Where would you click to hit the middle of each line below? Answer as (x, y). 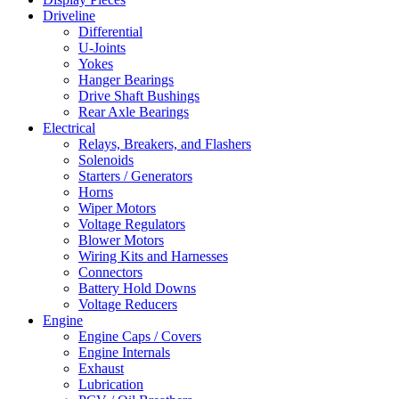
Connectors (110, 273)
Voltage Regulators (132, 224)
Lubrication (111, 385)
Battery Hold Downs (137, 289)
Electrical (69, 128)
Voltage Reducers (128, 305)
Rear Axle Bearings (134, 112)
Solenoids (106, 160)
